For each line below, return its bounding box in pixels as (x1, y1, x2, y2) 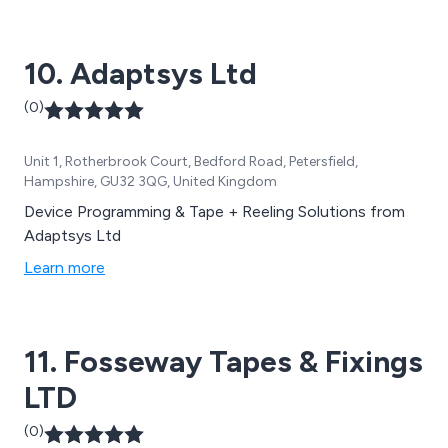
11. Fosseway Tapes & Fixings (24, 342, 423, 380)
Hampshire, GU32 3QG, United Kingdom (24, 172, 277, 190)
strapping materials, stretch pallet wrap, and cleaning (24, 9, 400, 29)
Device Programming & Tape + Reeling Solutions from (24, 201, 405, 221)
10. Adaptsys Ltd (24, 54, 257, 92)
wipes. (24, 33, 69, 53)
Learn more (24, 257, 105, 277)
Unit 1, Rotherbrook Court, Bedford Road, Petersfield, (24, 152, 358, 170)
